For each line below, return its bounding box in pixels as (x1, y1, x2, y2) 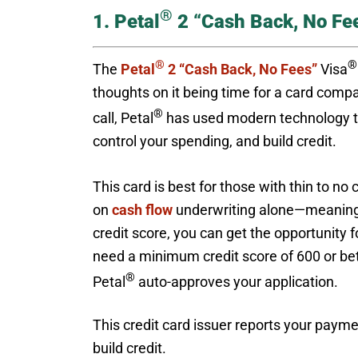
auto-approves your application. (135, 272, 338, 290)
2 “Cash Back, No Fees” (165, 60, 317, 78)
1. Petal (93, 10, 160, 33)
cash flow (112, 201, 173, 218)
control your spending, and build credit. (93, 132, 336, 149)
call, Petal (93, 109, 153, 126)
